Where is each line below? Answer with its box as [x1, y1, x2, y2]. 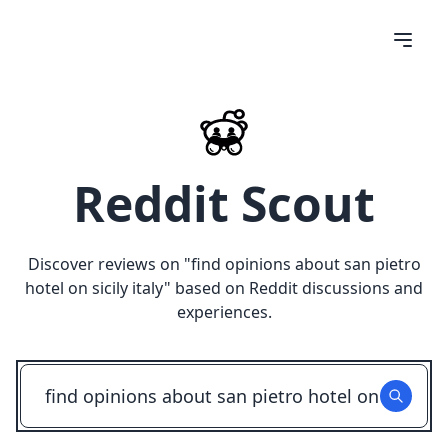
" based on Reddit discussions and [164, 277, 423, 299]
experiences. [176, 301, 272, 323]
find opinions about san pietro [190, 253, 421, 275]
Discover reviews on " [27, 253, 191, 275]
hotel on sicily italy [25, 277, 164, 299]
